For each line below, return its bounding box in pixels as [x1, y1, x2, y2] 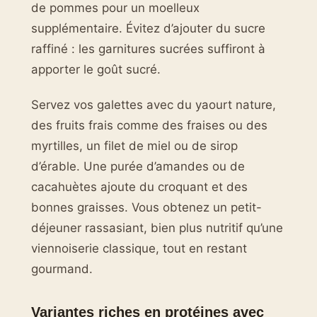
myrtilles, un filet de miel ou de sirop [31, 138, 238, 153]
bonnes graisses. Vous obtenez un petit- [31, 200, 262, 214]
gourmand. [31, 261, 93, 276]
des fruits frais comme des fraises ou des [31, 117, 267, 132]
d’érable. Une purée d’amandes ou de [31, 158, 245, 173]
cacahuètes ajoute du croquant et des [31, 179, 248, 194]
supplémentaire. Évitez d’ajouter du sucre [31, 21, 265, 36]
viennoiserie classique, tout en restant [31, 241, 247, 255]
